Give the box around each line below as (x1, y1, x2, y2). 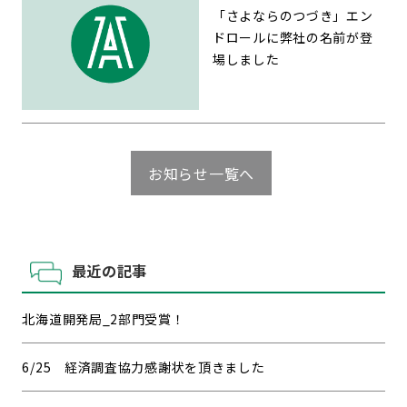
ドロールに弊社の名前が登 (213, 27, 373, 46)
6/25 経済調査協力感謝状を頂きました (22, 357, 265, 376)
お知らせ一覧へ (148, 162, 254, 184)
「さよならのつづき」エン (213, 5, 373, 25)
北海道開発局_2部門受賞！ (22, 309, 185, 328)
